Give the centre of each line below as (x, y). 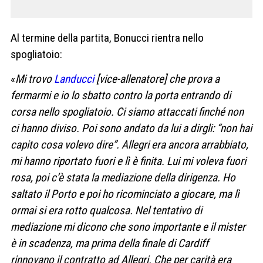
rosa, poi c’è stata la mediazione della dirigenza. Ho (123, 177)
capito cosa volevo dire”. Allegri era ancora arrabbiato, (129, 144)
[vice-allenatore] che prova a (157, 79)
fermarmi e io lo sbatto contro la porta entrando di (121, 95)
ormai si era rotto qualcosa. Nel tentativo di (106, 210)
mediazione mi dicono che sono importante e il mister (128, 227)
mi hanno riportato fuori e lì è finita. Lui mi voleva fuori (128, 161)
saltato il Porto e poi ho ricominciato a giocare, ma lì (125, 194)
